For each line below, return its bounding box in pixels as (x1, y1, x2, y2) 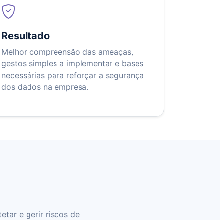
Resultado (1, 30, 50, 42)
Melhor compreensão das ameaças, (1, 47, 133, 57)
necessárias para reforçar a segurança (1, 70, 144, 81)
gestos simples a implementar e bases (1, 58, 143, 69)
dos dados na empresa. (1, 82, 88, 92)
